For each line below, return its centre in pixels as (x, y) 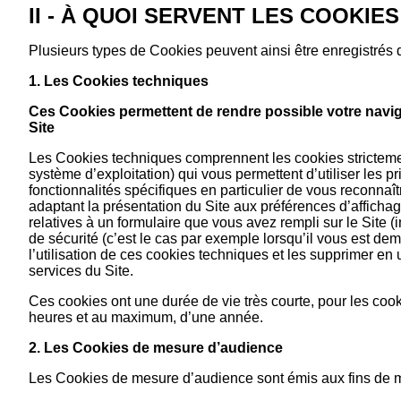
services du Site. (81, 270)
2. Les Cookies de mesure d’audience (156, 347)
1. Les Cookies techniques (119, 81)
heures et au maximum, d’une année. (146, 317)
